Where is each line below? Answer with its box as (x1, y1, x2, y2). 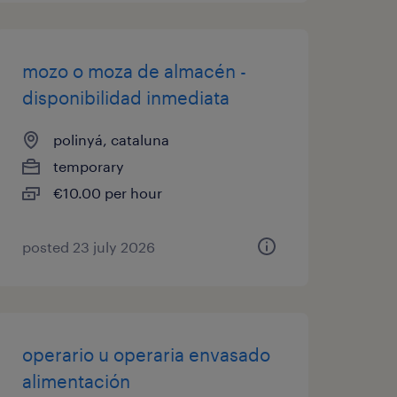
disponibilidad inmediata (21, 87, 230, 108)
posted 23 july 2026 (21, 238, 155, 255)
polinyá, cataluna (52, 131, 169, 148)
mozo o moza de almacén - (21, 60, 246, 82)
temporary (52, 158, 124, 175)
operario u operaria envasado (21, 344, 270, 365)
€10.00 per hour (52, 184, 162, 201)
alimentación (21, 370, 130, 392)
